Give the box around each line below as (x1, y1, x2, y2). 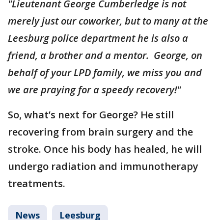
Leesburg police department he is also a (8, 31, 188, 45)
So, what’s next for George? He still (8, 108, 174, 121)
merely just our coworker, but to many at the (8, 14, 208, 27)
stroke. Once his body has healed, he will (8, 142, 202, 156)
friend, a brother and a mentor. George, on (8, 49, 202, 62)
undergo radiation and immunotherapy (8, 160, 198, 173)
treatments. (8, 177, 65, 190)
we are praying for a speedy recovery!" (8, 83, 181, 96)
